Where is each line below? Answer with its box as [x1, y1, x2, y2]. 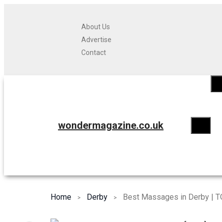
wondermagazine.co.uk [58, 119, 164, 131]
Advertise [81, 36, 111, 44]
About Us [81, 23, 110, 31]
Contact [81, 49, 106, 56]
